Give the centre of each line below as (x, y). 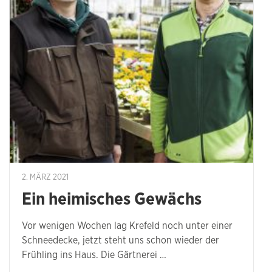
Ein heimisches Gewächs (112, 200)
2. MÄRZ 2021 (45, 178)
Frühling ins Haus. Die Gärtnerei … (94, 255)
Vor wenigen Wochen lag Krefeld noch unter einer (127, 226)
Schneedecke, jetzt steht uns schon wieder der (121, 241)
